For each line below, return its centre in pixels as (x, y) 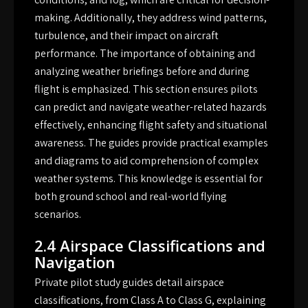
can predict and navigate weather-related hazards (151, 107)
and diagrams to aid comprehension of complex (146, 161)
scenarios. (58, 214)
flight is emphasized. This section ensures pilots (146, 89)
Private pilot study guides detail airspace (129, 283)
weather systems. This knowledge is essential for (148, 179)
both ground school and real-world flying (131, 197)
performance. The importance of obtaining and (145, 54)
